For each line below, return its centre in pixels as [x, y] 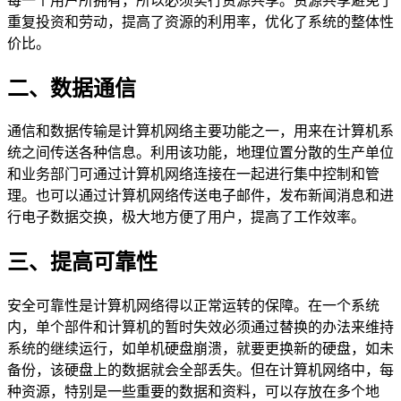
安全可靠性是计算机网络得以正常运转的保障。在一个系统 [193, 306]
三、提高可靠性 [82, 263]
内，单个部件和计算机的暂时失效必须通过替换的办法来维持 [200, 328]
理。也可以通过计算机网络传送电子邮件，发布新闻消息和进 [200, 196]
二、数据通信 [72, 88]
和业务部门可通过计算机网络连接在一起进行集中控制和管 [193, 175]
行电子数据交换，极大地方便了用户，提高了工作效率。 [186, 218]
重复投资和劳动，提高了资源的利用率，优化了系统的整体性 [200, 21]
